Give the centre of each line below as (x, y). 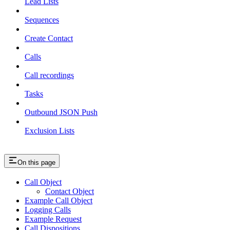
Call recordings (49, 75)
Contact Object (70, 191)
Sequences (42, 20)
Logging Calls (48, 210)
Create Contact (49, 38)
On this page (36, 162)
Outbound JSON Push (61, 112)
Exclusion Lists (50, 130)
